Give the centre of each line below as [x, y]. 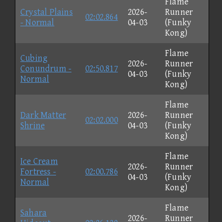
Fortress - [38, 171]
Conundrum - [46, 68]
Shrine [33, 125]
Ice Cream [39, 161]
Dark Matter [43, 115]
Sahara [34, 213]
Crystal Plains [47, 12]
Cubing [34, 58]
